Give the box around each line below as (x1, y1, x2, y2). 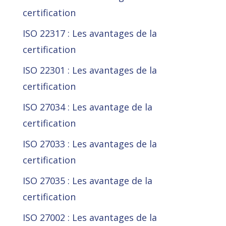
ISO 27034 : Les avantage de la (22, 101, 152, 114)
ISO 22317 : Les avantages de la (22, 27, 157, 40)
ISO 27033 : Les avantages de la (22, 138, 157, 150)
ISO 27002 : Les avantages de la (22, 211, 157, 224)
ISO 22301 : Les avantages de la (22, 64, 157, 77)
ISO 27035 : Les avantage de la (22, 175, 152, 187)
